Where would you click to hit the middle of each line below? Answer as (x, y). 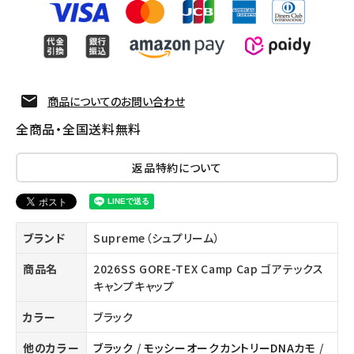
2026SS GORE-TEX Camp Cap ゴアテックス (209, 269)
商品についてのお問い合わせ (116, 102)
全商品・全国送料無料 (79, 129)
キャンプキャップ (134, 286)
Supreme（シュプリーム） (157, 238)
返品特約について (177, 168)
